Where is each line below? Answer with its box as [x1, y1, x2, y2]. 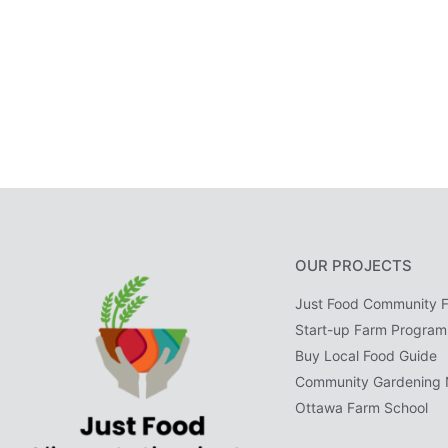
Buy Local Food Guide [295, 346, 437, 364]
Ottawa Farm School [295, 398, 428, 416]
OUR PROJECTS [295, 255, 412, 275]
